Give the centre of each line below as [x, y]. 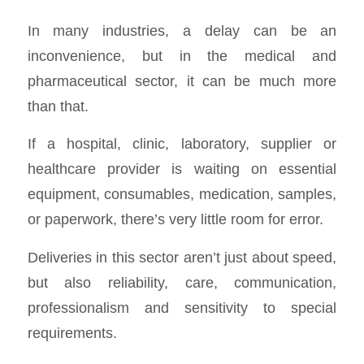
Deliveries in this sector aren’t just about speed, [182, 257]
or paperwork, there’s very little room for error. [175, 219]
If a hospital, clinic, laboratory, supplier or [182, 144]
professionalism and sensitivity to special [182, 307]
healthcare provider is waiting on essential [182, 169]
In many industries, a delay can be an [182, 30]
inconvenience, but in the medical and [182, 55]
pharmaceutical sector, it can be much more [182, 80]
